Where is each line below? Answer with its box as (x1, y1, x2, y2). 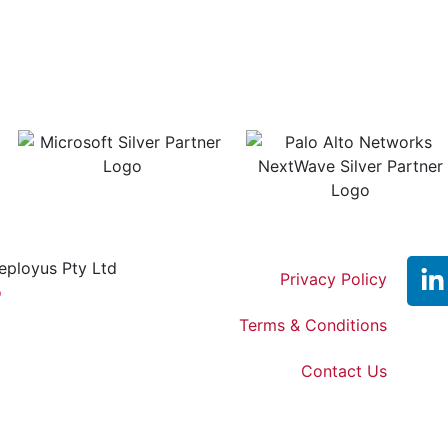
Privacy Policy (280, 268, 387, 289)
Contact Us (301, 360, 387, 381)
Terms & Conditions (239, 314, 387, 335)
